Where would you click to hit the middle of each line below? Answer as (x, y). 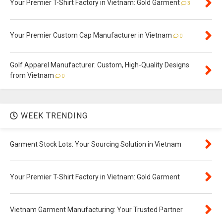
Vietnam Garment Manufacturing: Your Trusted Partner (96, 210)
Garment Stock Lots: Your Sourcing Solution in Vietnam (96, 144)
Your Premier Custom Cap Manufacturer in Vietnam (91, 35)
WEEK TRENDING (53, 116)
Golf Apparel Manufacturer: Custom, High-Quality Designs (100, 65)
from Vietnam (32, 76)
